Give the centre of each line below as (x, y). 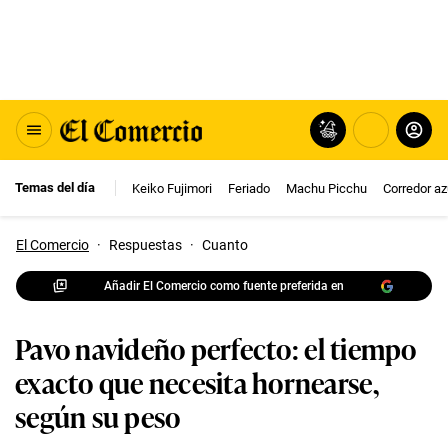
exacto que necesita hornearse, (197, 381)
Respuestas (145, 245)
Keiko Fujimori (172, 188)
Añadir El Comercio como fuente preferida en (224, 285)
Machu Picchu (326, 188)
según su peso (98, 415)
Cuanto (225, 245)
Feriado (249, 188)
